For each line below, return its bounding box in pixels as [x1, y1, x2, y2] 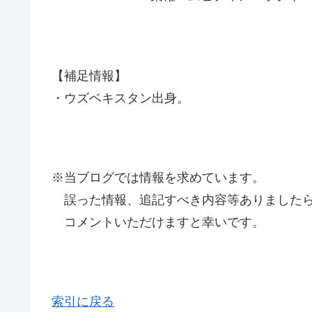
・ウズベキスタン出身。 [52, 91, 189, 105]
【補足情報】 [52, 68, 127, 83]
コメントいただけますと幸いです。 [52, 215, 265, 230]
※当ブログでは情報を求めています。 [52, 171, 265, 185]
